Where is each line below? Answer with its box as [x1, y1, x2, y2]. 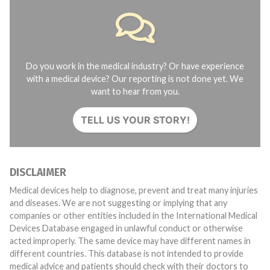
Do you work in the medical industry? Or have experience [26, 61, 244, 71]
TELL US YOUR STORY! [80, 114, 190, 126]
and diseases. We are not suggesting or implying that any [10, 198, 227, 208]
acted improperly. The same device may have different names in [10, 236, 78, 246]
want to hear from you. [90, 86, 180, 96]
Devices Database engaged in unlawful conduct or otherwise [10, 223, 243, 233]
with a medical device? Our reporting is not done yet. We [27, 74, 243, 84]
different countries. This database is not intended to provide [10, 248, 243, 259]
